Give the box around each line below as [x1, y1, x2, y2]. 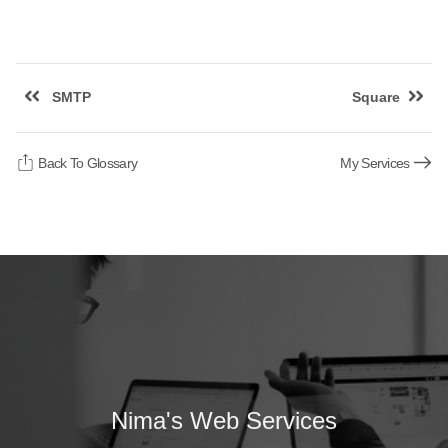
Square [352, 88, 400, 105]
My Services [340, 154, 413, 171]
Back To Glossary [35, 154, 138, 171]
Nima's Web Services [111, 406, 337, 434]
